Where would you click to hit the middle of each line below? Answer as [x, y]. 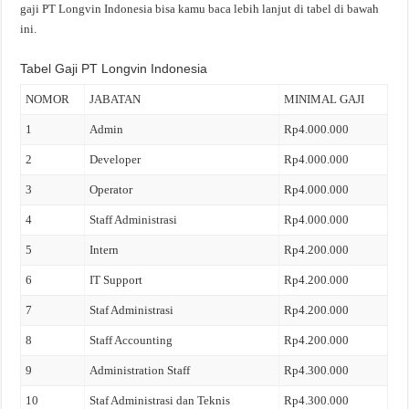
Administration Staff [140, 370]
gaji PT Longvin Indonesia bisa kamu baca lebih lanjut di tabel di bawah [200, 9]
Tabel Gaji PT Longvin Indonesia [114, 68]
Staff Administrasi [134, 220]
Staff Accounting [131, 340]
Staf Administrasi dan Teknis [160, 400]
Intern [105, 250]
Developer [115, 159]
